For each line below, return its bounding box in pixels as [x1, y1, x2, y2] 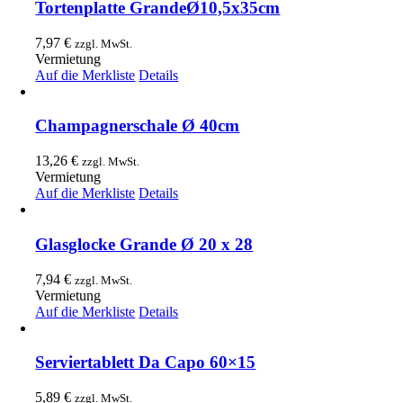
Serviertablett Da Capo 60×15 [35, 353, 256, 372]
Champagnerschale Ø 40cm [35, 116, 240, 136]
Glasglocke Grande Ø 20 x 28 [35, 234, 254, 254]
